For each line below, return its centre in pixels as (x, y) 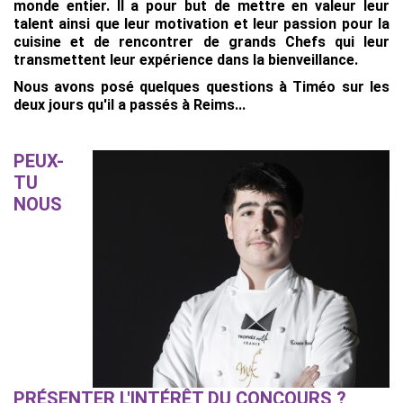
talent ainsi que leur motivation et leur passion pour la (201, 24)
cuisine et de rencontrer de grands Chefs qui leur (201, 42)
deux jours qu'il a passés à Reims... (130, 105)
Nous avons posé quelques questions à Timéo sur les (201, 87)
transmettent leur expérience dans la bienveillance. (186, 60)
